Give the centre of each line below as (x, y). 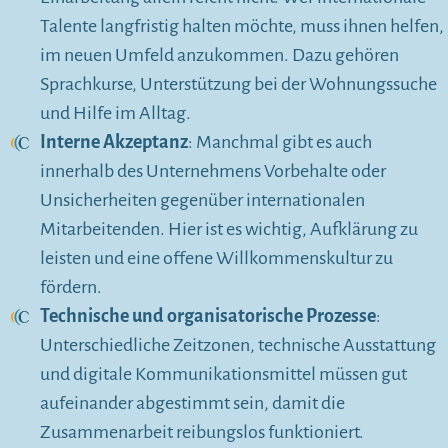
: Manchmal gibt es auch (280, 142)
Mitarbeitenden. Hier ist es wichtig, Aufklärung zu (229, 229)
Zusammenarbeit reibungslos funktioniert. (202, 432)
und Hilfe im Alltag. (115, 113)
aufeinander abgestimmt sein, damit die (192, 403)
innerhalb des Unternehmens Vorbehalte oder (213, 171)
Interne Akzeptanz (114, 142)
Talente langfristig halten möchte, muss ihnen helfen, (242, 26)
